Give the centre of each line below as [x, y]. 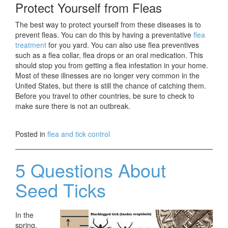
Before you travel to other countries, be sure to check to [105, 96]
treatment [31, 45]
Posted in [31, 134]
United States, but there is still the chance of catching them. [111, 86]
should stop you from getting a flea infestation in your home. [112, 65]
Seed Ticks [61, 190]
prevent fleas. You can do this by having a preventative [104, 35]
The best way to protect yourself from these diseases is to [108, 25]
